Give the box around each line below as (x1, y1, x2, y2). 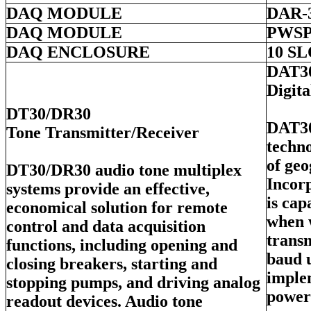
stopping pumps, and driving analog (6, 273, 260, 292)
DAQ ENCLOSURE (6, 42, 150, 61)
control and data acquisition (6, 217, 205, 235)
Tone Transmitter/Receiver (6, 123, 199, 142)
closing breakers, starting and (6, 254, 217, 273)
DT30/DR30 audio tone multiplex (6, 160, 242, 179)
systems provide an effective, (6, 179, 210, 198)
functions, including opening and (6, 235, 237, 254)
